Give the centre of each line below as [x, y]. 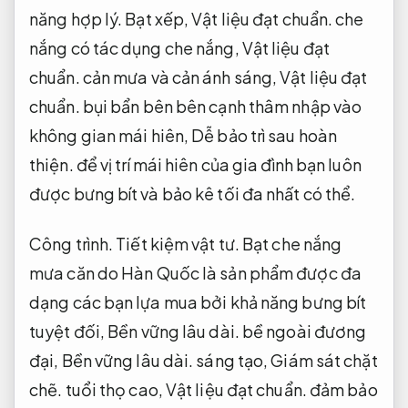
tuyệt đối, [69, 331]
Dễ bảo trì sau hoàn [265, 135]
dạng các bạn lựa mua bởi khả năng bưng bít [198, 302]
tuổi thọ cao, [114, 390]
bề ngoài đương [303, 331]
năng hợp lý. [76, 18]
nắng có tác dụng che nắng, [136, 47]
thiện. [51, 164]
